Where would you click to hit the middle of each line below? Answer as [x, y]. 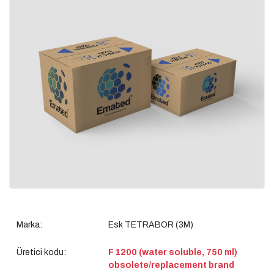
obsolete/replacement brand [171, 265]
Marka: [29, 224]
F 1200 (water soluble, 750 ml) [173, 252]
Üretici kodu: [41, 252]
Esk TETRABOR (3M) [151, 224]
